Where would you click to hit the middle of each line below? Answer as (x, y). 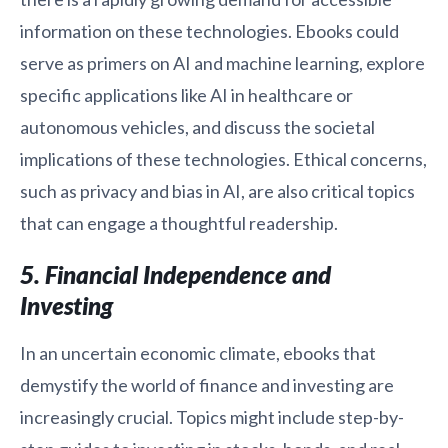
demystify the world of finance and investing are (207, 384)
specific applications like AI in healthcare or (186, 94)
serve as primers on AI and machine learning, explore (222, 62)
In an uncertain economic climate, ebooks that (198, 352)
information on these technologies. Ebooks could (209, 30)
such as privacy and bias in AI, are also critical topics (217, 190)
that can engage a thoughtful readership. (179, 222)
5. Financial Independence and (175, 274)
